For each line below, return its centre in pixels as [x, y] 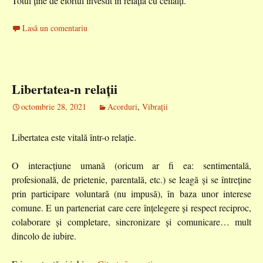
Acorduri [122, 107]
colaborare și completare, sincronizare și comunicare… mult [131, 222]
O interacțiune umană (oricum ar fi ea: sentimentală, [131, 165]
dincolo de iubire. [44, 236]
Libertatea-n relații [65, 89]
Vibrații [155, 107]
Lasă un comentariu [55, 28]
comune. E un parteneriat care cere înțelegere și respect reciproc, [131, 208]
